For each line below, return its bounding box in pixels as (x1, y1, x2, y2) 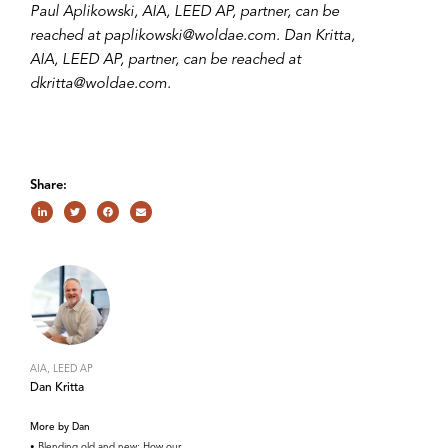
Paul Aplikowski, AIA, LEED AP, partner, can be (30, 5, 339, 20)
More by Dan (30, 422, 90, 432)
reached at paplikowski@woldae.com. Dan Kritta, (30, 29, 355, 44)
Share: (30, 179, 67, 192)
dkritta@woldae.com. (30, 77, 171, 92)
